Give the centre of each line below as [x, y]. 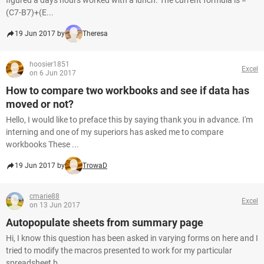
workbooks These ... [42, 144]
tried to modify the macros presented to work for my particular [119, 250]
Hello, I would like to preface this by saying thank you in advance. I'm [129, 120]
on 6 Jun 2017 [53, 73]
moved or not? [40, 104]
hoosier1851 [49, 64]
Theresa [95, 34]
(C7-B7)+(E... [30, 12]
